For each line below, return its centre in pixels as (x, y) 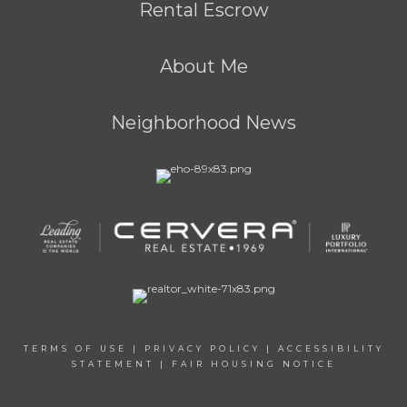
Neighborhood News (203, 123)
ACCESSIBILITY (331, 348)
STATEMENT (113, 363)
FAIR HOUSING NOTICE (253, 363)
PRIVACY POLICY (202, 348)
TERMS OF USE (75, 348)
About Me (203, 66)
